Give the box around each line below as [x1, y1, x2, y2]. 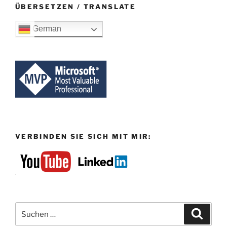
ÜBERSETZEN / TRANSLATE [15, 3, 136, 11]
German [30, 24, 61, 33]
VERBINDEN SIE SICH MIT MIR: [15, 132, 152, 141]
